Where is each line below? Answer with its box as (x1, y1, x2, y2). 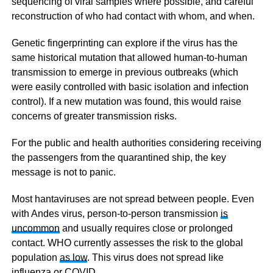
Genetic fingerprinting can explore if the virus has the (11, 37, 238, 48)
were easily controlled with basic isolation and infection (11, 81, 249, 92)
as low (59, 252, 87, 263)
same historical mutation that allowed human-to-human (11, 52, 247, 63)
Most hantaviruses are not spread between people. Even (11, 193, 254, 204)
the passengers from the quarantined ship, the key (11, 152, 226, 163)
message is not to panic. (11, 166, 116, 177)
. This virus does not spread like (87, 252, 224, 263)
